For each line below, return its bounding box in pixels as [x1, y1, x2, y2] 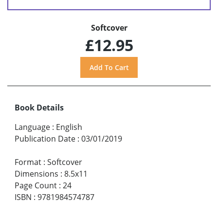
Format [15, 157, 41, 168]
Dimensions [15, 168, 58, 180]
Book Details [15, 102, 64, 113]
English [56, 122, 82, 133]
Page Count [15, 180, 57, 191]
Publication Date [15, 133, 75, 145]
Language [15, 122, 50, 133]
